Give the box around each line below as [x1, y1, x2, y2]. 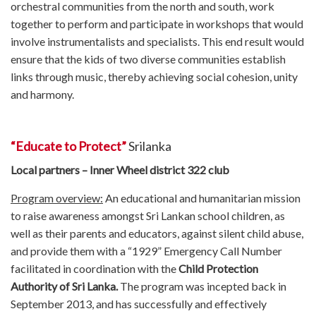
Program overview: [11, 190, 103, 205]
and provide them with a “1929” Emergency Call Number [11, 243, 282, 257]
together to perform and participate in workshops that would [11, 16, 303, 30]
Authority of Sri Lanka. [11, 279, 118, 293]
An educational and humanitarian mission [103, 190, 300, 205]
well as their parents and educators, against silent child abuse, [11, 226, 303, 240]
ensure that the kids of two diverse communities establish [11, 51, 286, 66]
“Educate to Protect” [11, 138, 128, 154]
